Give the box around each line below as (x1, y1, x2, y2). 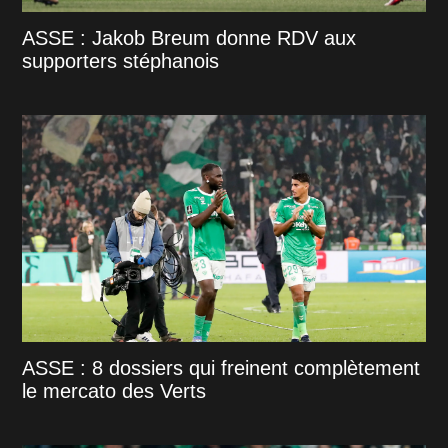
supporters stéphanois (22, 50, 220, 73)
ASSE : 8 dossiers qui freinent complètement (22, 357, 421, 380)
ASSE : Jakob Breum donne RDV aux (22, 27, 357, 50)
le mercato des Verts (22, 380, 207, 403)
